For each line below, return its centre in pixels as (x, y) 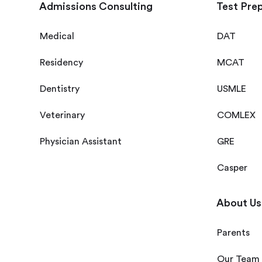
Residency (62, 63)
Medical (57, 37)
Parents (233, 233)
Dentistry (60, 89)
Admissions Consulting (96, 7)
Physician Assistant (81, 142)
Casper (232, 168)
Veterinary (63, 116)
